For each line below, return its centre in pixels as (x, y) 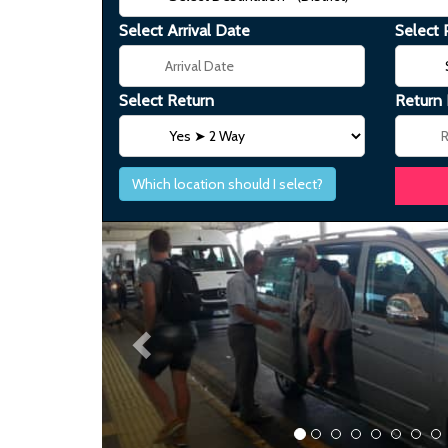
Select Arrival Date (184, 30)
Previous (178, 235)
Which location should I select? (227, 184)
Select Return (166, 100)
